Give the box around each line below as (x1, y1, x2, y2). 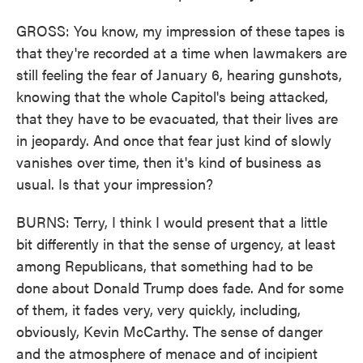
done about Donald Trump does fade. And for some (16, 277, 344, 297)
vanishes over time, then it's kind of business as (16, 152, 322, 172)
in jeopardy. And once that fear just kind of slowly (16, 130, 331, 150)
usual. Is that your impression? (16, 173, 213, 194)
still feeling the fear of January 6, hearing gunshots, (16, 64, 342, 84)
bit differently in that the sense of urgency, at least (16, 233, 335, 254)
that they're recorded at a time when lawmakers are (16, 42, 347, 62)
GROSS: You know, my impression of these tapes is (16, 20, 345, 41)
